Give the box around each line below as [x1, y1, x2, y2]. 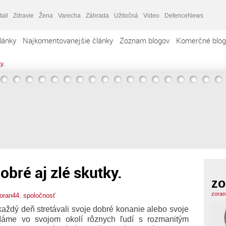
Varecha [58, 12, 81, 19]
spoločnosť [23, 191, 55, 199]
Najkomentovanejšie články [23, 35, 113, 45]
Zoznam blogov [120, 35, 169, 45]
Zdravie [13, 12, 34, 19]
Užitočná [114, 12, 138, 19]
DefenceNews [164, 12, 203, 19]
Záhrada [86, 12, 109, 19]
